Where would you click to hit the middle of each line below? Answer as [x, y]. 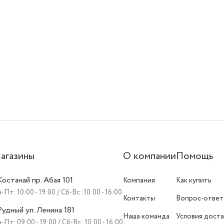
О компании [149, 156]
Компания [139, 180]
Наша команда [146, 216]
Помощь [194, 156]
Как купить [194, 180]
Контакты [139, 198]
